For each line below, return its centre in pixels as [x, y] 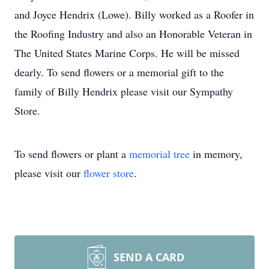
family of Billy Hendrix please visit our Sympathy [124, 91]
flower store [109, 173]
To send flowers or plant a [72, 154]
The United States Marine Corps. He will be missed [127, 53]
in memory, [216, 154]
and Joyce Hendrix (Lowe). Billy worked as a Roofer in [134, 14]
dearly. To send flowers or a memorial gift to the [119, 72]
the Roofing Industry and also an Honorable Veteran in [133, 34]
